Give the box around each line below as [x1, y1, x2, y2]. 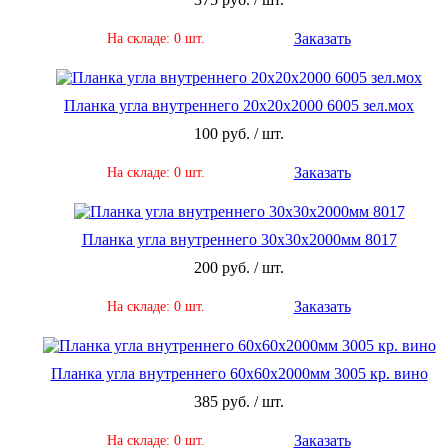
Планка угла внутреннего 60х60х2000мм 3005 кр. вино [50, 365, 428, 383]
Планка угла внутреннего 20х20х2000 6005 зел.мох [64, 97, 414, 115]
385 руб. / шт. [194, 393, 284, 411]
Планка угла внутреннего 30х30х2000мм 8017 [81, 231, 397, 249]
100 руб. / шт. [194, 125, 284, 143]
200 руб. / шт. [194, 259, 284, 277]
